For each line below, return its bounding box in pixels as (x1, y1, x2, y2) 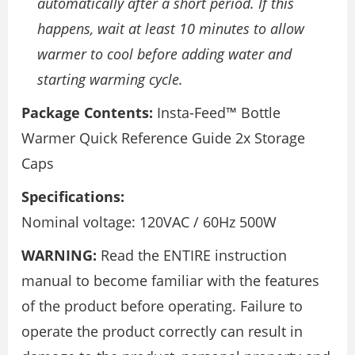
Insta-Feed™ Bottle (153, 103, 281, 122)
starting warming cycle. (37, 70, 183, 89)
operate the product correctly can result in (21, 322, 303, 341)
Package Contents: (21, 103, 153, 122)
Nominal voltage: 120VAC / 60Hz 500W (21, 212, 277, 231)
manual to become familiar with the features (21, 271, 319, 290)
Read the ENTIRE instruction (97, 246, 287, 265)
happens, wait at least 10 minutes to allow (37, 19, 304, 38)
